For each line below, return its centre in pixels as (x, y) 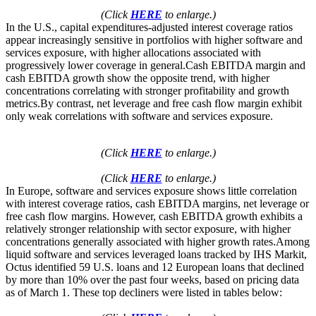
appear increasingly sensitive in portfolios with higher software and (154, 40)
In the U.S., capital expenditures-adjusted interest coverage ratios (149, 28)
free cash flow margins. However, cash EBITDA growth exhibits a (154, 217)
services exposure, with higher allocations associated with (133, 53)
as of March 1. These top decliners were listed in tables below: (144, 293)
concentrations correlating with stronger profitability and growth (147, 91)
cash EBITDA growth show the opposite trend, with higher (138, 78)
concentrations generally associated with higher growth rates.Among (158, 242)
